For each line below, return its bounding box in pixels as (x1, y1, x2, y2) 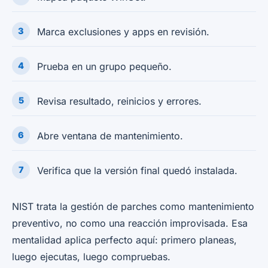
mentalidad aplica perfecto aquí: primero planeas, (12, 233, 237, 246)
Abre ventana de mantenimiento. (37, 129, 183, 142)
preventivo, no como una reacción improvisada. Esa (12, 217, 248, 229)
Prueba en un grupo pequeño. (37, 60, 172, 72)
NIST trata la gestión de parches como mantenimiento (12, 200, 254, 212)
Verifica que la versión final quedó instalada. (37, 164, 237, 176)
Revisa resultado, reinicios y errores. (37, 95, 202, 107)
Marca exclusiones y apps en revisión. (37, 25, 209, 38)
